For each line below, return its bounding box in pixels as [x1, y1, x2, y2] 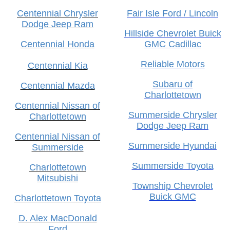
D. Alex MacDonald [18, 213, 97, 223]
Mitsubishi [37, 172, 78, 183]
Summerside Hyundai [128, 140, 217, 151]
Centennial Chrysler [17, 8, 98, 18]
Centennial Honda [21, 39, 94, 49]
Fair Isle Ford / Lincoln [127, 8, 218, 18]
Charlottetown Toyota [14, 193, 101, 203]
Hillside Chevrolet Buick [124, 28, 221, 39]
